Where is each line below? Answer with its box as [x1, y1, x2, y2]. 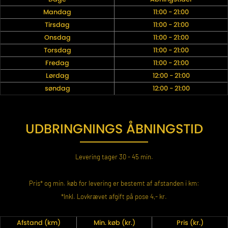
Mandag [43, 8, 71, 17]
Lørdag [45, 71, 69, 80]
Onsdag [44, 33, 71, 42]
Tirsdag [45, 20, 70, 30]
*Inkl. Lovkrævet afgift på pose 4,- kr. [61, 192, 167, 201]
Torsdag [43, 46, 71, 55]
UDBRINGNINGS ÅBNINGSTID [25, 120, 203, 138]
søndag [44, 84, 70, 93]
